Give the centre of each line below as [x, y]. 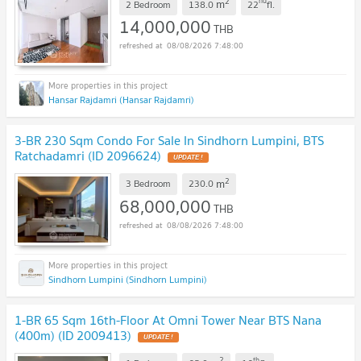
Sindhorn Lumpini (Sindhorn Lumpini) [128, 279]
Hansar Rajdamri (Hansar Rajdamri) [121, 100]
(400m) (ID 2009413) [73, 335]
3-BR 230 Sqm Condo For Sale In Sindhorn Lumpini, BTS [169, 141]
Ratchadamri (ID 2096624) [88, 156]
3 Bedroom [148, 184]
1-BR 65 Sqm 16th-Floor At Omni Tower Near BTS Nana [168, 320]
